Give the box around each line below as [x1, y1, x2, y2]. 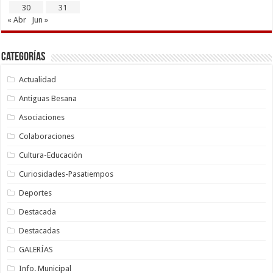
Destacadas [19, 225, 60, 235]
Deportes [19, 188, 52, 197]
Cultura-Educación [19, 150, 83, 160]
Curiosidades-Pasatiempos [19, 169, 114, 179]
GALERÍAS [19, 244, 54, 254]
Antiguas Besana [19, 93, 77, 103]
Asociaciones [19, 112, 65, 122]
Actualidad [19, 74, 57, 84]
